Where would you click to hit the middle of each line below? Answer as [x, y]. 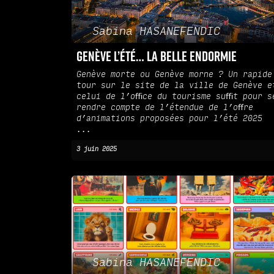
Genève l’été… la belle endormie [157, 56]
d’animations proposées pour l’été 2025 [169, 119]
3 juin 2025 [97, 150]
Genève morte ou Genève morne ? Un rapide [174, 75]
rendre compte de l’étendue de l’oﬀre [165, 108]
